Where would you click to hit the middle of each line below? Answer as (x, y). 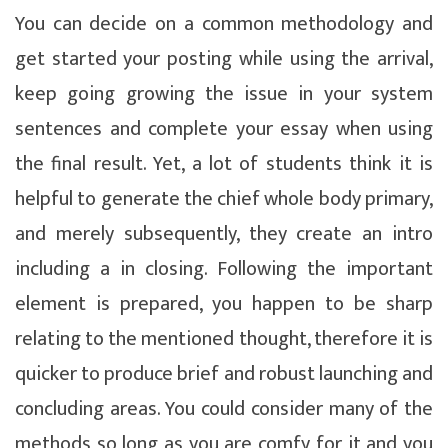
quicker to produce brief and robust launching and (224, 373)
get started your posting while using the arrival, (224, 58)
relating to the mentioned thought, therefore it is (224, 338)
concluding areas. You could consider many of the (224, 408)
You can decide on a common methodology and (224, 23)
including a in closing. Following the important (224, 268)
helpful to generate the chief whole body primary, (224, 198)
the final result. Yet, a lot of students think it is (224, 163)
